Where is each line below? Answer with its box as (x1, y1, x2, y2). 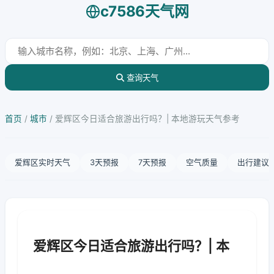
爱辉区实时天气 (15, 158, 70, 167)
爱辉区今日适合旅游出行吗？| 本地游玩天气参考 (55, 114, 240, 124)
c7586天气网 (100, 2, 189, 20)
